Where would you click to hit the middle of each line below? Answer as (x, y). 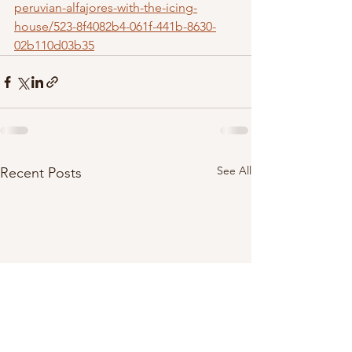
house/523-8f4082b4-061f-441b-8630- (115, 26)
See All (234, 170)
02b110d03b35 (54, 45)
